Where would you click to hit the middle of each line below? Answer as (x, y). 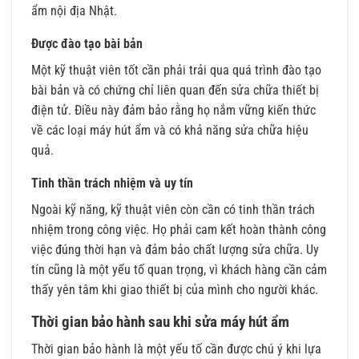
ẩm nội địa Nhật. (74, 10)
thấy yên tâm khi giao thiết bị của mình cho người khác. (175, 289)
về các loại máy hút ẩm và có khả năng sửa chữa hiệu (170, 130)
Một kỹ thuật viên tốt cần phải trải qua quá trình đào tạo (176, 70)
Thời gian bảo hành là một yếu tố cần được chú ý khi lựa (176, 349)
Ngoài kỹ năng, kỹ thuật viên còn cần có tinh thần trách (173, 209)
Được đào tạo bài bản (87, 43)
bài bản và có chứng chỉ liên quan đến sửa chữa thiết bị (175, 90)
